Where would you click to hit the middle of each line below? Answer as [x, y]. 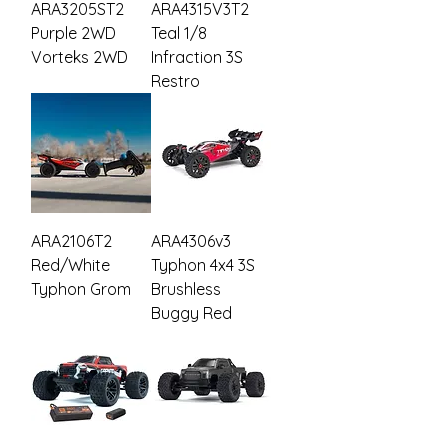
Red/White [70, 265]
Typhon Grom [81, 289]
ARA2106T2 [71, 241]
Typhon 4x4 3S [203, 265]
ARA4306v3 [191, 241]
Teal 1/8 [179, 33]
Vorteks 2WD [79, 57]
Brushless [186, 289]
